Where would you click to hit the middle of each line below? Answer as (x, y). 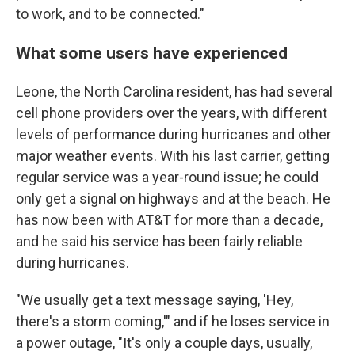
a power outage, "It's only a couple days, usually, (164, 343)
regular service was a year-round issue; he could (167, 177)
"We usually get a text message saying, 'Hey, (155, 300)
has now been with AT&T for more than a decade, (169, 220)
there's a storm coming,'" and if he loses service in (173, 321)
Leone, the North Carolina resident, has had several (174, 92)
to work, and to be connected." (110, 14)
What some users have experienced (152, 53)
